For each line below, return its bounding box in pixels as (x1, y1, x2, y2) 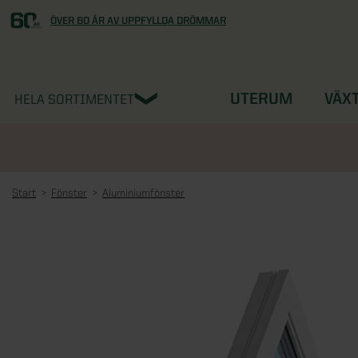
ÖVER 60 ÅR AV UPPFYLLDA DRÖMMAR (50, 14, 226, 26)
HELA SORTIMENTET (14, 92, 134, 106)
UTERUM (230, 89, 292, 107)
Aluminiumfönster (102, 186, 185, 199)
